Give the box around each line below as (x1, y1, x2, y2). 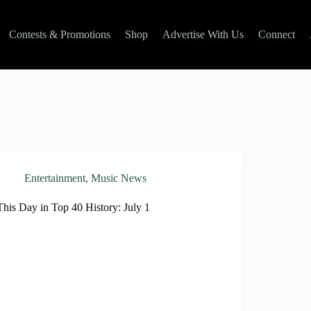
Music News (91, 172, 147, 184)
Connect (258, 28, 295, 40)
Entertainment (24, 172, 86, 184)
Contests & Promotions (8, 28, 110, 40)
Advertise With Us (162, 28, 244, 40)
